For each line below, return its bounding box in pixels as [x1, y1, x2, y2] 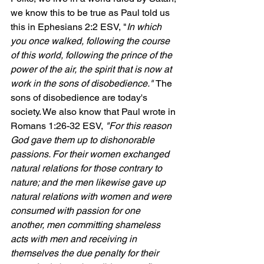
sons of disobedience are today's [11, 92, 150, 103]
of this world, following [11, 49, 105, 61]
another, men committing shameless [11, 219, 163, 230]
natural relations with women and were [11, 191, 174, 202]
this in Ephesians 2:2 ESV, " [11, 21, 127, 32]
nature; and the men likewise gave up [11, 177, 168, 188]
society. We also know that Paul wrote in [11, 106, 178, 117]
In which [127, 21, 164, 32]
